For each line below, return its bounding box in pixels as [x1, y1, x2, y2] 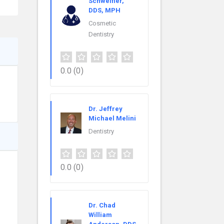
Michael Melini [88, 114, 136, 122]
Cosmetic [88, 19, 116, 27]
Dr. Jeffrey [88, 104, 122, 112]
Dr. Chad [88, 201, 115, 209]
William [88, 211, 112, 219]
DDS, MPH [88, 6, 120, 14]
